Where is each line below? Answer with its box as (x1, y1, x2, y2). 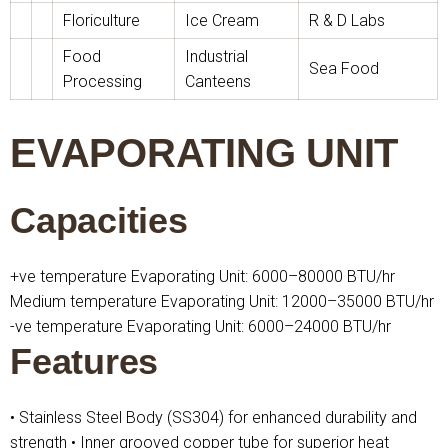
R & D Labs (309, 11, 385, 30)
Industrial (185, 47, 248, 66)
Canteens (185, 72, 251, 91)
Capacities (10, 200, 188, 241)
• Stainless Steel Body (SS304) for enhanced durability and (10, 408, 417, 427)
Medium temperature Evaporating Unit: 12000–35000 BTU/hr (10, 292, 434, 311)
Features (10, 341, 158, 382)
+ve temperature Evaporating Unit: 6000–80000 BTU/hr (10, 267, 395, 286)
